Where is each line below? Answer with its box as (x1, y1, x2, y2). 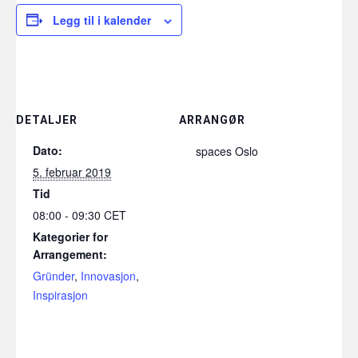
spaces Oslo (196, 142, 258, 159)
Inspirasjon (33, 286, 88, 303)
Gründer (33, 267, 74, 284)
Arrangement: (33, 245, 107, 262)
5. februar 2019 (33, 163, 111, 180)
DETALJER (16, 113, 78, 126)
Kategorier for (33, 228, 108, 245)
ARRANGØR (179, 113, 245, 126)
